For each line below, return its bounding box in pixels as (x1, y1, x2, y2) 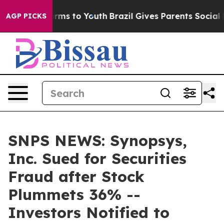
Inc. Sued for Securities (8, 149, 186, 168)
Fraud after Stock (8, 167, 144, 186)
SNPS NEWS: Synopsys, (8, 131, 187, 150)
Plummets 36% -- (8, 185, 140, 204)
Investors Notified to (8, 203, 169, 222)
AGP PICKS (6, 11, 46, 20)
